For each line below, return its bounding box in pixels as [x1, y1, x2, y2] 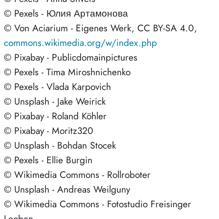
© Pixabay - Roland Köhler [4, 109, 107, 123]
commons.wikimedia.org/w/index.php [4, 35, 157, 49]
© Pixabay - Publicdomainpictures [4, 50, 137, 64]
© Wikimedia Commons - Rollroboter [4, 167, 151, 181]
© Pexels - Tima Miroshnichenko [4, 65, 131, 79]
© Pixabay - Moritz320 [4, 123, 93, 137]
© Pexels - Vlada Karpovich [4, 79, 111, 93]
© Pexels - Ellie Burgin [4, 153, 92, 167]
